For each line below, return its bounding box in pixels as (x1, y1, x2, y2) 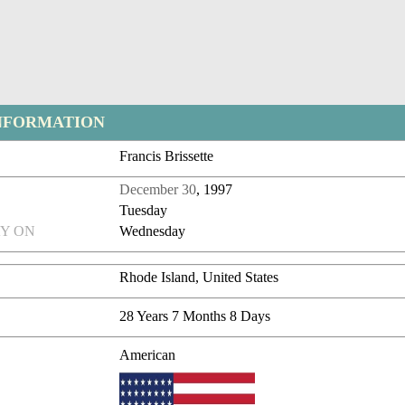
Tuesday (119, 202, 168, 219)
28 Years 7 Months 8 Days (119, 308, 271, 325)
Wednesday (119, 223, 186, 240)
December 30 (119, 182, 197, 198)
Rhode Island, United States (119, 269, 279, 286)
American (119, 347, 176, 363)
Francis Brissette (119, 148, 214, 165)
